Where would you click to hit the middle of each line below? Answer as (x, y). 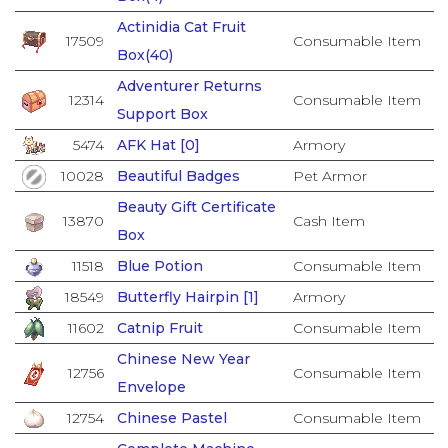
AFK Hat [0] (158, 144)
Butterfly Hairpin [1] (187, 296)
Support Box (162, 113)
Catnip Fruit (159, 327)
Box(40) (144, 54)
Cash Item (328, 220)
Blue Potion (159, 265)
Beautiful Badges (178, 175)
